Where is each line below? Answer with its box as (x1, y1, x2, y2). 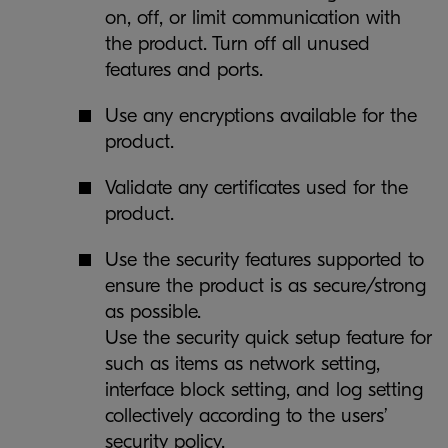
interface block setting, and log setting (105, 378, 423, 401)
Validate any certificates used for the (105, 176, 408, 199)
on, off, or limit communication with (105, 6, 401, 29)
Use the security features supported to (105, 248, 424, 271)
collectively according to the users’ (105, 404, 387, 427)
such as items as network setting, (105, 352, 380, 375)
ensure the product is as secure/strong (105, 274, 426, 297)
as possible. (105, 300, 201, 323)
